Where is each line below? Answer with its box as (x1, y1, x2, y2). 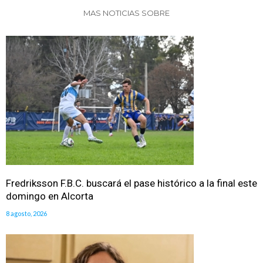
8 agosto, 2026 (6, 209, 47, 217)
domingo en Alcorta (6, 190, 93, 202)
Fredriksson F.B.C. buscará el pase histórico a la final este (6, 177, 257, 189)
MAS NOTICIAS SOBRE (83, 8, 171, 18)
